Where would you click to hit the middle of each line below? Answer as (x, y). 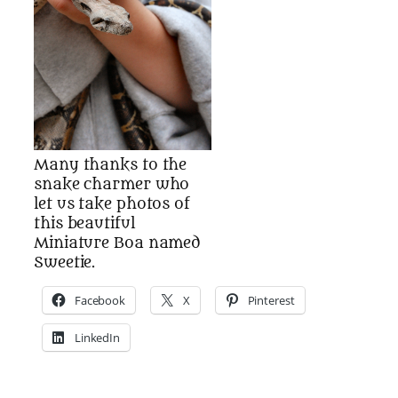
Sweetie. (65, 262)
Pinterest (271, 301)
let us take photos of (112, 203)
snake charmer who (112, 184)
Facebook (100, 301)
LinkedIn (97, 338)
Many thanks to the (111, 164)
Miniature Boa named (118, 243)
